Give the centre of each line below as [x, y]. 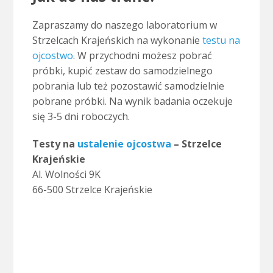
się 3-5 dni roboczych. [81, 117]
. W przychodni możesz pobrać [142, 56]
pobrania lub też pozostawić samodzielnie [128, 86]
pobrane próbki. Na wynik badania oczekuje [132, 101]
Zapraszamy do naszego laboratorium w [124, 25]
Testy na [55, 144]
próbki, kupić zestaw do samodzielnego [122, 71]
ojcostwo [52, 56]
